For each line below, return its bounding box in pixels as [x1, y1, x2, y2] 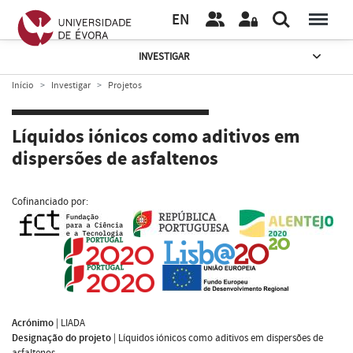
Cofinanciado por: [12, 194, 88, 209]
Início [12, 79, 34, 91]
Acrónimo [12, 315, 54, 330]
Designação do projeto [12, 330, 111, 345]
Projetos [108, 79, 142, 91]
